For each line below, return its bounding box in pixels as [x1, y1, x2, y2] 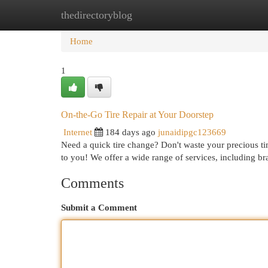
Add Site [203, 10, 235, 20]
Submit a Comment [61, 202, 137, 212]
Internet [63, 127, 92, 137]
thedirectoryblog [61, 9, 132, 21]
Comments [61, 175, 124, 191]
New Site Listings [120, 10, 185, 20]
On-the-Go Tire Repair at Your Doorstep [61, 109, 214, 120]
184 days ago [105, 127, 156, 137]
